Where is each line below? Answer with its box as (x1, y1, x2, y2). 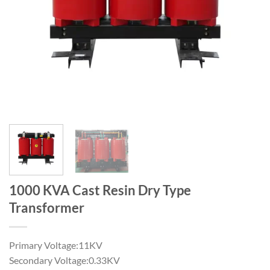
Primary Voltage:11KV (9, 239, 102, 251)
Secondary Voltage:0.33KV (9, 254, 120, 266)
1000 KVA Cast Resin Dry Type (9, 181, 191, 198)
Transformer (9, 199, 84, 216)
